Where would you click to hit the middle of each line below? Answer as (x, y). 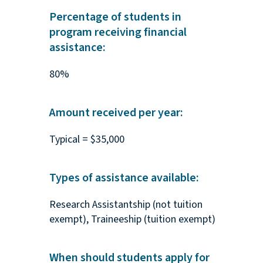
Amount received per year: (116, 113)
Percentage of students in (115, 17)
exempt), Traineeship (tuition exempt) (132, 220)
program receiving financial (118, 33)
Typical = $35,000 (87, 140)
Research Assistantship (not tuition (126, 205)
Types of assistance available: (124, 178)
